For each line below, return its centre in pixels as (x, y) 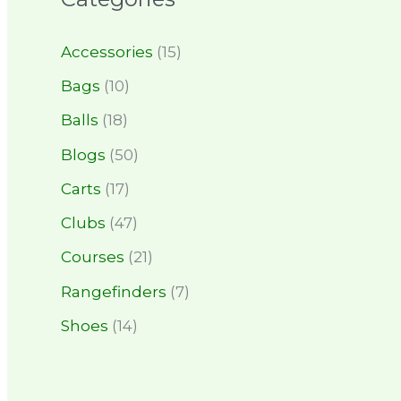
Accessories (107, 51)
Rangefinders (114, 291)
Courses (93, 257)
